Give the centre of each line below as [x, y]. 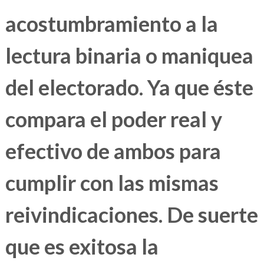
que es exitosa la [82, 247]
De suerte [210, 215]
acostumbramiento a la [111, 24]
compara [45, 119]
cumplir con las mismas [112, 183]
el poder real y [154, 119]
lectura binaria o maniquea [129, 56]
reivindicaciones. [84, 215]
